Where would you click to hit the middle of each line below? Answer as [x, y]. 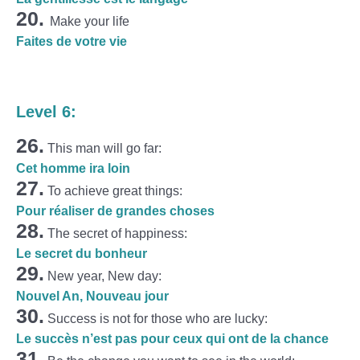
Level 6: [46, 112]
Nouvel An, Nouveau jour [92, 296]
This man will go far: [103, 148]
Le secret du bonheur [82, 254]
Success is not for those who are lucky [156, 319]
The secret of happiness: [116, 233]
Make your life [90, 21]
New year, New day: [103, 276]
